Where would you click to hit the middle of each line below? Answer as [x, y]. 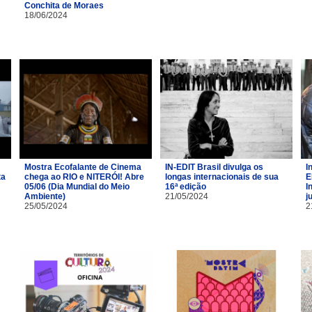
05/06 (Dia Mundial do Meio [77, 186]
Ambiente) [45, 196]
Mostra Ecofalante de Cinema [83, 167]
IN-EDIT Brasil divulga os [214, 167]
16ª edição [186, 186]
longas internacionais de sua [222, 177]
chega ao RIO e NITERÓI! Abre [84, 177]
